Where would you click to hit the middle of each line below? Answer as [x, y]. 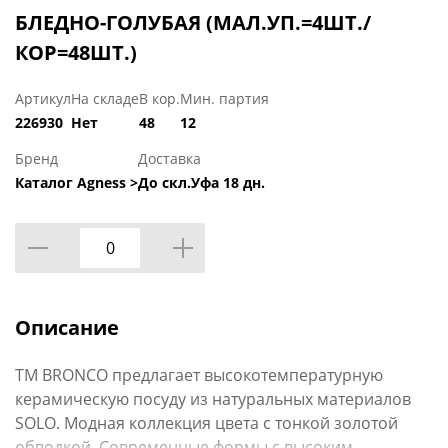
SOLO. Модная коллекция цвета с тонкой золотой [206, 423]
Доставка [169, 159]
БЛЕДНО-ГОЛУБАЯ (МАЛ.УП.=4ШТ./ [193, 23]
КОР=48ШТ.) [76, 53]
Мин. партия [224, 99]
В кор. [159, 99]
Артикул [43, 99]
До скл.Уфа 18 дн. [201, 183]
